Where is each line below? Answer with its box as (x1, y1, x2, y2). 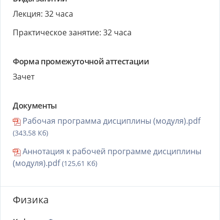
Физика (13, 193, 49, 206)
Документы (13, 100, 57, 111)
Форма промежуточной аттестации (13, 56, 149, 67)
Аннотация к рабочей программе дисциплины (21, 146, 201, 157)
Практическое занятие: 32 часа (13, 27, 132, 38)
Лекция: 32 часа (13, 8, 73, 19)
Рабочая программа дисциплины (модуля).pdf (21, 115, 200, 126)
